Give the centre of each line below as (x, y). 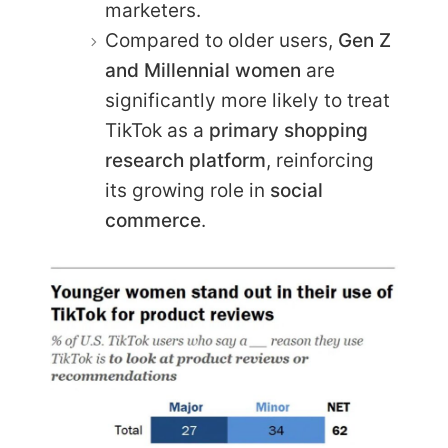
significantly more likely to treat (247, 100)
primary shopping (288, 130)
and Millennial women (203, 70)
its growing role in (187, 190)
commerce (153, 220)
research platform (185, 160)
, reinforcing (320, 160)
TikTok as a (157, 130)
